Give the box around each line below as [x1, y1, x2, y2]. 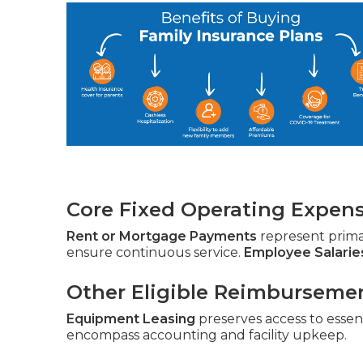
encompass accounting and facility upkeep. [66, 327, 347, 344]
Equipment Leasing [66, 311, 195, 327]
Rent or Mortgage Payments [66, 228, 257, 245]
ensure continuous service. [66, 245, 244, 261]
